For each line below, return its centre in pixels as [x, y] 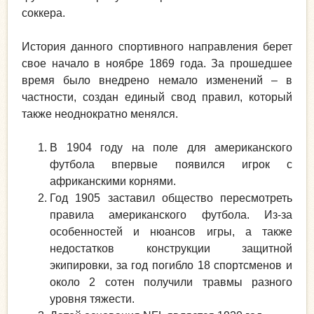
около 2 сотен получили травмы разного [171, 282]
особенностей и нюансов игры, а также [171, 231]
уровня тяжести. [92, 299]
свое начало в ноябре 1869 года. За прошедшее [157, 63]
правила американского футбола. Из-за [171, 214]
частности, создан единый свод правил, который [157, 97]
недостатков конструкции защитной [171, 248]
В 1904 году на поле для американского [171, 147]
